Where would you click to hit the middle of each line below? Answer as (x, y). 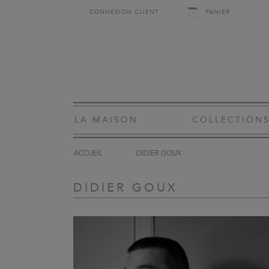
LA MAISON (106, 120)
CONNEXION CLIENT (124, 12)
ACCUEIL (88, 154)
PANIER (218, 12)
